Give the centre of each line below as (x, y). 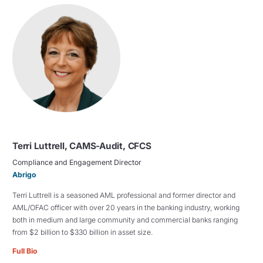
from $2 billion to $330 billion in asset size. (82, 232)
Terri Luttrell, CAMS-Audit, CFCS (82, 146)
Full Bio (25, 251)
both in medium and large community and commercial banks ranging (125, 220)
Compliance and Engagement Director (77, 163)
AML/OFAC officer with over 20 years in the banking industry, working (126, 208)
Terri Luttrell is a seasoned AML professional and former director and (124, 195)
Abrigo (24, 175)
